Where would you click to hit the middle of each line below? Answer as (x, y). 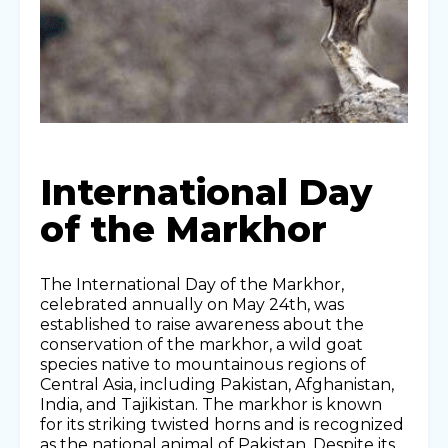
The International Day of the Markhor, (192, 285)
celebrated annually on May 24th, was (192, 305)
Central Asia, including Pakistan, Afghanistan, (217, 385)
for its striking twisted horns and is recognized (222, 425)
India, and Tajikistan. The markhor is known (211, 405)
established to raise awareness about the (202, 325)
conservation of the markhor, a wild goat (201, 345)
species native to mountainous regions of (203, 365)
